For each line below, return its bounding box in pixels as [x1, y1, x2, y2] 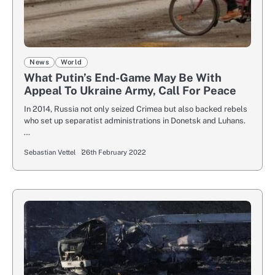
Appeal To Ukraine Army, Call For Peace [24, 84, 236, 98]
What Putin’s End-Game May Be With [24, 71, 222, 85]
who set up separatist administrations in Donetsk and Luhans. [24, 116, 246, 126]
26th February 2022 [82, 148, 146, 157]
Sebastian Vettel [24, 148, 76, 157]
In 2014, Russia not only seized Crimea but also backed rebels [24, 104, 247, 114]
